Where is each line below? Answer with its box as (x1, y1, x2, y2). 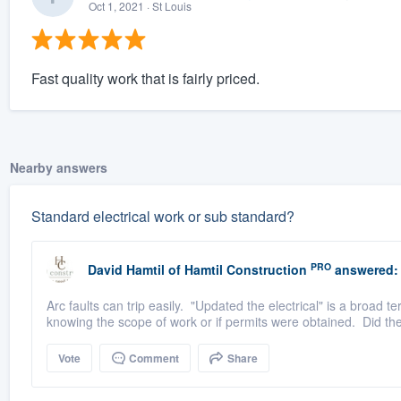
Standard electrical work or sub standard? (30, 206, 294, 227)
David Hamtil (87, 260, 165, 279)
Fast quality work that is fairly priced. (30, 68, 260, 90)
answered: (330, 260, 398, 279)
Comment (125, 350, 179, 367)
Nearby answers (9, 158, 107, 177)
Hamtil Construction (183, 260, 307, 279)
